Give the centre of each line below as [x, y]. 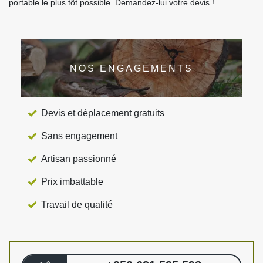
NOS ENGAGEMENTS [131, 68]
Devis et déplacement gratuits [103, 113]
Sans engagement [79, 136]
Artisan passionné [79, 159]
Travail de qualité [77, 205]
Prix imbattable [72, 182]
